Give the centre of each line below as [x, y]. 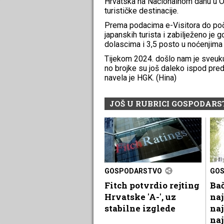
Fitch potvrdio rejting [152, 185]
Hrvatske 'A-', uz [140, 196]
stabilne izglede [140, 208]
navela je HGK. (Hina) [141, 77]
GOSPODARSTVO [133, 171]
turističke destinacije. [141, 10]
